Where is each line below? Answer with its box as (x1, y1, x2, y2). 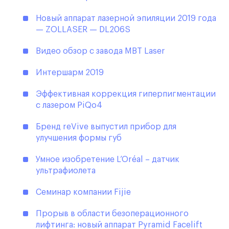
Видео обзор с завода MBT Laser (36, 47, 165, 56)
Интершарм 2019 (36, 68, 104, 77)
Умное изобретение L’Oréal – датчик (36, 155, 179, 164)
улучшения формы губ (36, 134, 122, 143)
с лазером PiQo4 (36, 101, 102, 110)
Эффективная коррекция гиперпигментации (36, 90, 216, 99)
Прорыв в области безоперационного (36, 210, 189, 218)
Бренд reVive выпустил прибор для (36, 123, 176, 131)
